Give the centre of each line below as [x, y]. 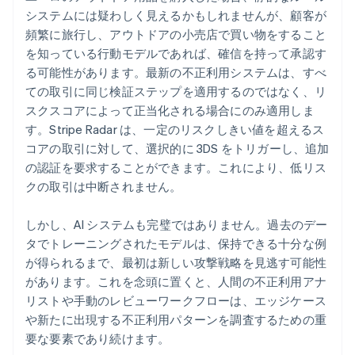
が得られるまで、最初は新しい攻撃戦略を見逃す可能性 [176, 263]
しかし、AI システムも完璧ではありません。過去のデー [177, 225]
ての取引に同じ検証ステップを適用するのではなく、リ [176, 92]
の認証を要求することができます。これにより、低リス [176, 168]
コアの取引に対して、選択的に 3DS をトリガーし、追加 [177, 149]
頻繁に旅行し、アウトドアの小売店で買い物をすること [176, 34]
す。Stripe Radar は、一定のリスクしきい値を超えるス [175, 130]
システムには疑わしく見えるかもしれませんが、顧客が [176, 15]
